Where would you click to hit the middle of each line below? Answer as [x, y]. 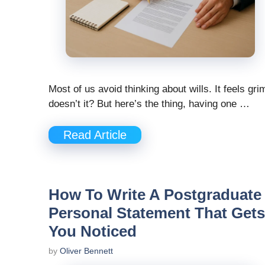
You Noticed [93, 232]
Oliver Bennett [86, 251]
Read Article [95, 135]
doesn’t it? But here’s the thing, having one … [149, 104]
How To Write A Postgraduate [155, 195]
